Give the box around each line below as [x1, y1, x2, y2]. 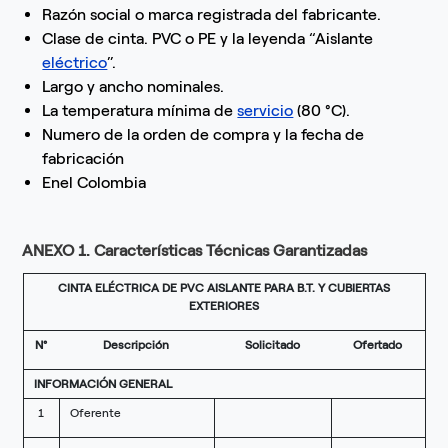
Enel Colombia [42, 173, 147, 193]
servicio [237, 101, 294, 121]
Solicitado [244, 338, 300, 353]
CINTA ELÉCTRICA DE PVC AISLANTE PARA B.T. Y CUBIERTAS [58, 281, 390, 296]
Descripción [103, 338, 169, 353]
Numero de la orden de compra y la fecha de [42, 125, 365, 145]
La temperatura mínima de [42, 101, 238, 121]
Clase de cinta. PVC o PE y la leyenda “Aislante [42, 29, 374, 49]
